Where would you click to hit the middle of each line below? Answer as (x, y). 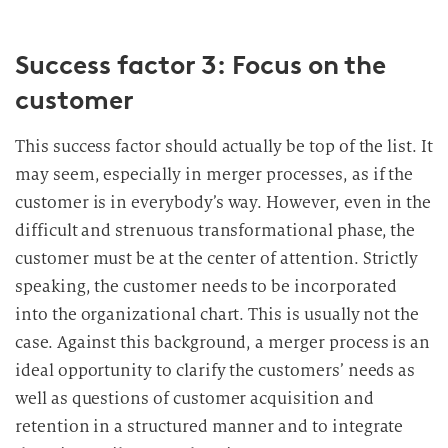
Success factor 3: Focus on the (200, 64)
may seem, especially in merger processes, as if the (214, 174)
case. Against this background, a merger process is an (223, 342)
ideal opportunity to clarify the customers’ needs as (215, 370)
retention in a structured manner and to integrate (209, 426)
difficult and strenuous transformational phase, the (215, 230)
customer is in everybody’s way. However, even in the (223, 202)
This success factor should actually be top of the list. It (224, 146)
